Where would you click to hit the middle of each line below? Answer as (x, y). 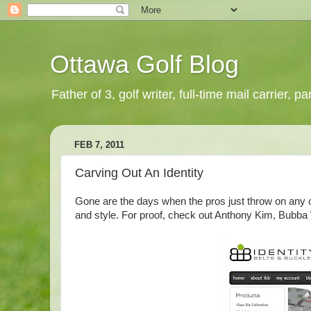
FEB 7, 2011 (99, 145)
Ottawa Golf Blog (144, 64)
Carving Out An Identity (139, 173)
